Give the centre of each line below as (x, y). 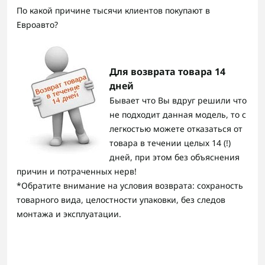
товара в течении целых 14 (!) (170, 143)
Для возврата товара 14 (167, 71)
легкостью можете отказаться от (176, 128)
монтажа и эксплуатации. (71, 214)
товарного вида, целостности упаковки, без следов (121, 199)
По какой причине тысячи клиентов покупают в (113, 10)
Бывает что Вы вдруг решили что (178, 100)
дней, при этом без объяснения (174, 157)
